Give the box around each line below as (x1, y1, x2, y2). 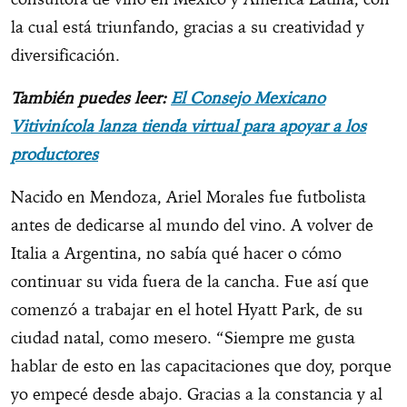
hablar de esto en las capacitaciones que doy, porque (11, 354, 392, 376)
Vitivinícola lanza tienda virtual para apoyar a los (11, 114, 366, 136)
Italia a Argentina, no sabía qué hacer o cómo (11, 242, 342, 263)
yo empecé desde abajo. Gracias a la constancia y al (11, 382, 382, 404)
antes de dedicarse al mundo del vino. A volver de (11, 213, 373, 235)
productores (11, 143, 98, 164)
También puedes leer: (11, 86, 171, 108)
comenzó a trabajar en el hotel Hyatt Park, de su (11, 298, 363, 320)
